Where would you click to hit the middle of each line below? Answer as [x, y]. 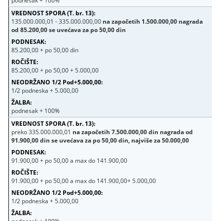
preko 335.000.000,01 [42, 132]
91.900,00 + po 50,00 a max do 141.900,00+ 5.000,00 [84, 181]
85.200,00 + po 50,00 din [45, 50]
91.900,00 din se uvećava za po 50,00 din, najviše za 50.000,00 [100, 140]
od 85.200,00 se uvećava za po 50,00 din [69, 30]
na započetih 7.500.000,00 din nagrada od [133, 132]
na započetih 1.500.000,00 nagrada [153, 21]
